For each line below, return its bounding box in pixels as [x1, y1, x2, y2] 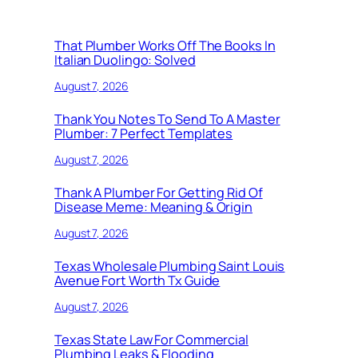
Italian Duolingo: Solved [54, 51, 196, 70]
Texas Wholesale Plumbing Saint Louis [54, 257, 285, 276]
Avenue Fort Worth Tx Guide [54, 272, 221, 290]
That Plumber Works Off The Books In [54, 37, 276, 55]
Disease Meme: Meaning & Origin [54, 198, 253, 217]
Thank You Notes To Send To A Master [54, 110, 280, 129]
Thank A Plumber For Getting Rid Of [54, 184, 263, 202]
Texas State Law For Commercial [54, 331, 249, 349]
